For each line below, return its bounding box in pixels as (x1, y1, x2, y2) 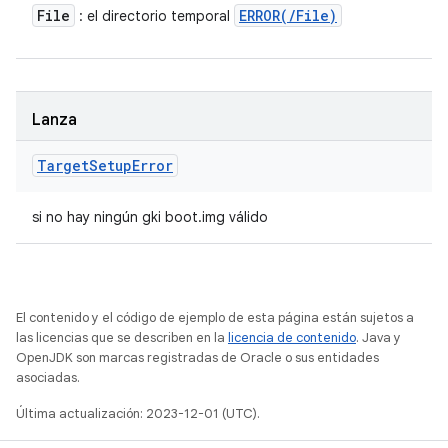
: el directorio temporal (75, 7, 234, 25)
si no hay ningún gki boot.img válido (32, 208, 268, 226)
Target (37, 156, 89, 175)
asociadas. (16, 369, 80, 386)
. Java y (356, 329, 401, 346)
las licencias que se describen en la (16, 329, 228, 346)
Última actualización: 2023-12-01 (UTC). (16, 405, 260, 422)
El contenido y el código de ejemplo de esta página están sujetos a (16, 309, 414, 326)
